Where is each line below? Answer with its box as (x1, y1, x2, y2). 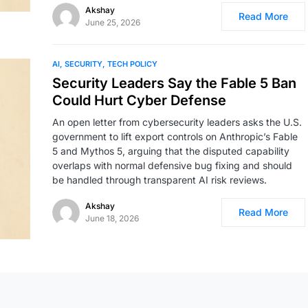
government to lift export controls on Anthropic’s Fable (52, 131, 298, 143)
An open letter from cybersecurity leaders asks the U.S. (52, 116, 302, 129)
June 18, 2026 (85, 213, 139, 224)
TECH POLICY (107, 59, 157, 69)
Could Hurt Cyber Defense (52, 92, 226, 109)
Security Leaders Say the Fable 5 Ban (52, 75, 296, 92)
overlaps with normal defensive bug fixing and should (52, 159, 292, 172)
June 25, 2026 (85, 17, 140, 28)
